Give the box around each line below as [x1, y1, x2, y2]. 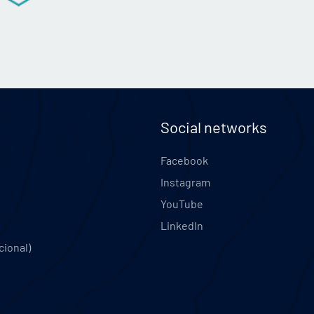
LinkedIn [161, 219, 203, 233]
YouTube [161, 197, 203, 211]
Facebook [161, 153, 208, 168]
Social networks [161, 118, 267, 137]
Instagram [161, 175, 210, 189]
